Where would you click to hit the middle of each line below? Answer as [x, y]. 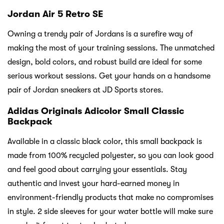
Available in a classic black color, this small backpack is [105, 142]
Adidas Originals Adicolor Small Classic [96, 111]
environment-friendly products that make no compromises [110, 198]
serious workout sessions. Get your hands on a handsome [109, 76]
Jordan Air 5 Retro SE [55, 14]
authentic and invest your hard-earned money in [93, 184]
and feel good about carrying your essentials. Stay [97, 170]
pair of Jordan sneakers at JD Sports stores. [85, 90]
